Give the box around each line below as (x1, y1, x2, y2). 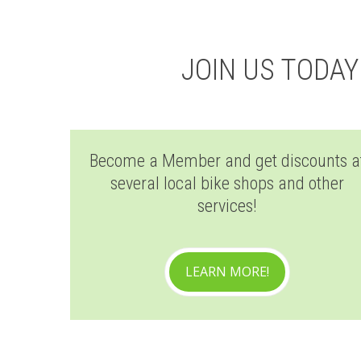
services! (197, 196, 257, 216)
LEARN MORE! (185, 263, 269, 280)
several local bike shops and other (110, 173, 344, 193)
